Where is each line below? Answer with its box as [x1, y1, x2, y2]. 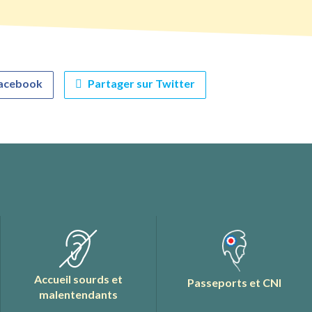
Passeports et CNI [187, 276, 281, 290]
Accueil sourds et [33, 272, 123, 286]
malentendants [38, 288, 118, 302]
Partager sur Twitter [88, 77, 195, 90]
